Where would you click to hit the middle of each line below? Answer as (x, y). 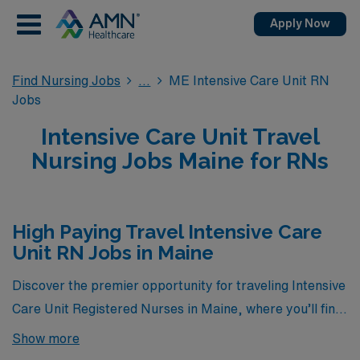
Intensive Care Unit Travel (180, 137)
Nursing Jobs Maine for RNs (180, 161)
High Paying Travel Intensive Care (167, 232)
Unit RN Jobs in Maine (113, 253)
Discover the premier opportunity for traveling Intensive (179, 285)
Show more (46, 338)
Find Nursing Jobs (66, 80)
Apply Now (300, 23)
